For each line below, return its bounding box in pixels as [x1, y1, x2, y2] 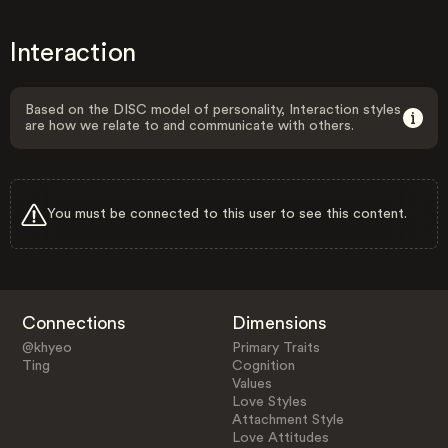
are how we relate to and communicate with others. [25, 119, 354, 133]
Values [232, 376, 273, 391]
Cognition [232, 358, 296, 373]
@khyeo [21, 340, 72, 355]
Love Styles [232, 394, 308, 409]
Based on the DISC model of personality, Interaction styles [25, 103, 401, 117]
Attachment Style [232, 412, 345, 427]
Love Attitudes [232, 430, 330, 445]
